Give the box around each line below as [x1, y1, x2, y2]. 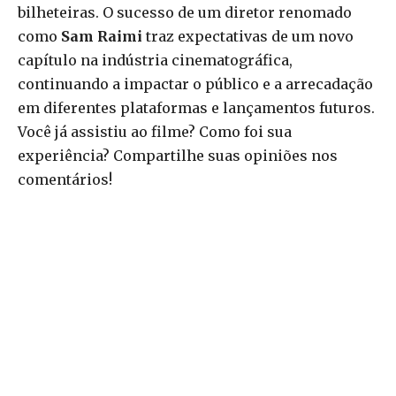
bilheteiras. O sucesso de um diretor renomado [18, 4, 352, 22]
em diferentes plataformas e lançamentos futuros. [18, 99, 375, 118]
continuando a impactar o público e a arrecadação [18, 75, 373, 94]
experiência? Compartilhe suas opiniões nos [18, 147, 338, 165]
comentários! [18, 171, 112, 189]
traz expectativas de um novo [142, 27, 354, 46]
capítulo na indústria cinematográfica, [18, 51, 293, 70]
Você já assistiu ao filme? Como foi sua [18, 123, 292, 141]
